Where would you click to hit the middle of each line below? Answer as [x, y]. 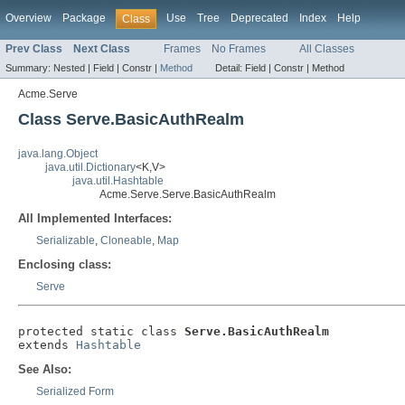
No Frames [239, 49]
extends [47, 344]
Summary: [29, 68]
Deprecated [259, 18]
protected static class [101, 331]
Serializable [66, 241]
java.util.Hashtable [118, 181]
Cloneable [126, 241]
